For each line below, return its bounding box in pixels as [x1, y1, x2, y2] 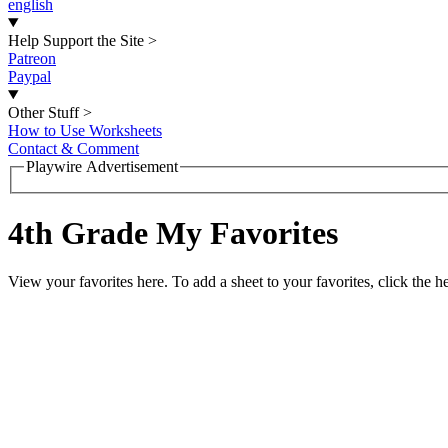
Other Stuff [8, 104, 79, 121]
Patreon [8, 50, 56, 67]
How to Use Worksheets [8, 122, 162, 139]
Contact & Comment [8, 140, 139, 157]
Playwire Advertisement [26, 158, 178, 175]
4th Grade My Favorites [8, 215, 338, 252]
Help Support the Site [8, 32, 144, 49]
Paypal [8, 68, 51, 85]
